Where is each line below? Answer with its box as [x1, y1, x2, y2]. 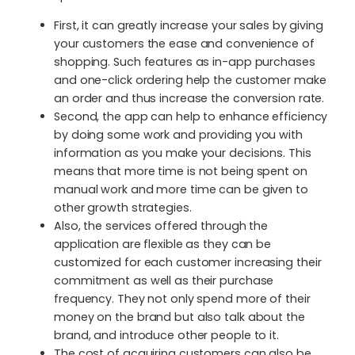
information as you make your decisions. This [54, 144, 311, 161]
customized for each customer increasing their [54, 254, 322, 270]
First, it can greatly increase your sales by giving [54, 17, 323, 33]
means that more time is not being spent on [54, 162, 307, 179]
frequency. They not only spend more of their [54, 290, 311, 307]
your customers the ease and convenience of [54, 35, 315, 52]
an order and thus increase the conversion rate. [54, 90, 325, 106]
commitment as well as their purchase [54, 272, 274, 288]
